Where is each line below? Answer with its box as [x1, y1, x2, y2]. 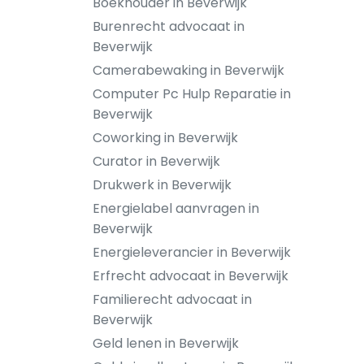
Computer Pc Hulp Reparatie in [93, 84, 291, 103]
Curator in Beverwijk [93, 152, 220, 171]
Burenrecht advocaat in [93, 17, 245, 36]
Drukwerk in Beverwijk [93, 175, 232, 194]
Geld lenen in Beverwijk [93, 334, 239, 353]
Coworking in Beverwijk [93, 128, 238, 147]
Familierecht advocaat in [93, 290, 252, 309]
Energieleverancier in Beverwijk [93, 243, 291, 262]
